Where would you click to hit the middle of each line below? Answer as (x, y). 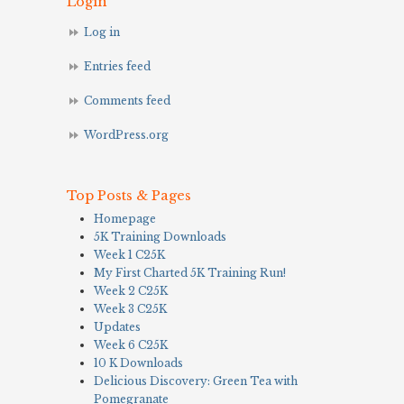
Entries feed (117, 67)
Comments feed (127, 101)
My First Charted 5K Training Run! (190, 272)
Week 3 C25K (130, 308)
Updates (117, 326)
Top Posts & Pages (129, 195)
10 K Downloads (138, 363)
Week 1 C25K (129, 254)
